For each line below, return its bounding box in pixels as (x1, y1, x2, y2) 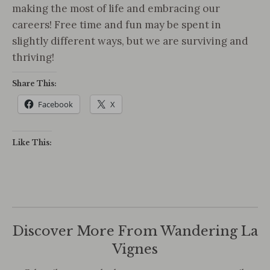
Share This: (12, 79, 57, 88)
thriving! (12, 51, 54, 64)
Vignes (112, 241, 158, 257)
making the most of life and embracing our (12, 2, 220, 15)
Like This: (12, 138, 52, 147)
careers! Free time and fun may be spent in (12, 18, 221, 31)
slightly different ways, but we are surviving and (12, 34, 248, 48)
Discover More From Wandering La (12, 223, 258, 239)
